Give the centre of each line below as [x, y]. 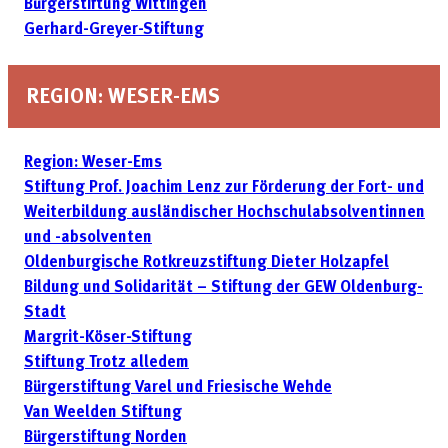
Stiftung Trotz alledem [106, 363]
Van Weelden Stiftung [103, 413]
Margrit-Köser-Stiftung [108, 338]
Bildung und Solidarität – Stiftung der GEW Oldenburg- [223, 288]
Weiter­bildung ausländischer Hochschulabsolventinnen [224, 213]
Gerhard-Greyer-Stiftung [114, 30]
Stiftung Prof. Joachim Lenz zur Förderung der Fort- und [224, 188]
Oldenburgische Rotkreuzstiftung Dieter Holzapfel [206, 263]
